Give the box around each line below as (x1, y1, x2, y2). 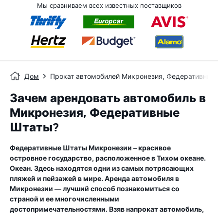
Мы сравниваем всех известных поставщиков (36, 1, 182, 9)
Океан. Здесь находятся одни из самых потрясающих (10, 164, 194, 172)
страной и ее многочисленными (10, 195, 119, 203)
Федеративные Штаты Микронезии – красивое (10, 144, 171, 152)
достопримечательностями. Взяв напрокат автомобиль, (10, 205, 204, 213)
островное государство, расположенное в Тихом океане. (10, 154, 206, 162)
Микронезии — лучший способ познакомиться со (10, 184, 180, 193)
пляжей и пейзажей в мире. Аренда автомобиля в (10, 174, 179, 182)
